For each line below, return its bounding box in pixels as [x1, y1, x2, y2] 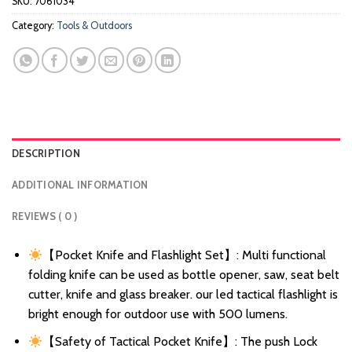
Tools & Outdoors [57, 19, 132, 31]
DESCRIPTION [12, 148, 80, 160]
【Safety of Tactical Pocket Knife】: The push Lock [42, 334, 318, 350]
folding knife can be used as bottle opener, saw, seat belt [27, 267, 339, 283]
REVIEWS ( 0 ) [12, 211, 78, 223]
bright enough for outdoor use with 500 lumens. [27, 306, 288, 322]
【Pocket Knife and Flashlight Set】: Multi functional [42, 247, 327, 263]
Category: [12, 19, 57, 31]
